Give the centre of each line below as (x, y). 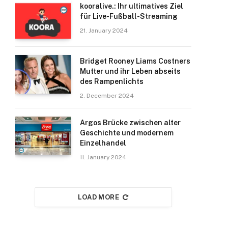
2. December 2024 (107, 96)
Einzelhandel (103, 143)
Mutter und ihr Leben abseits (130, 71)
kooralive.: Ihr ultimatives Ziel (132, 6)
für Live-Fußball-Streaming (129, 16)
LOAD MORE (98, 197)
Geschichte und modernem (127, 133)
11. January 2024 (103, 157)
